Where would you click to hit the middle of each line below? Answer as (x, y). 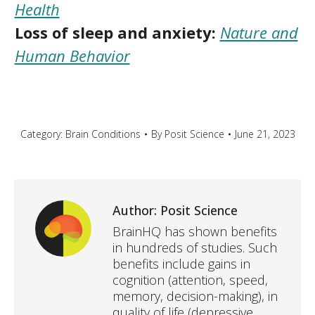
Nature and (259, 32)
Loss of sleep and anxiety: (115, 32)
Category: (43, 134)
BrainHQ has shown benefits (195, 231)
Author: (135, 210)
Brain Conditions (103, 134)
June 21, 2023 (265, 134)
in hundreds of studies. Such (195, 247)
